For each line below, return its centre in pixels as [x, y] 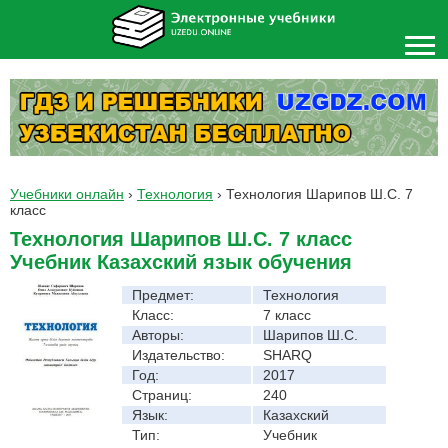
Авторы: [158, 334]
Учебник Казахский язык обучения [181, 261]
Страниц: [162, 394]
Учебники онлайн [67, 193]
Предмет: [163, 294]
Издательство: [178, 354]
